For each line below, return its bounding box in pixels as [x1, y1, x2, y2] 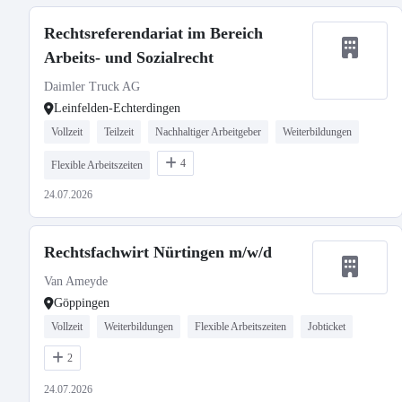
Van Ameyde [44, 275, 108, 288]
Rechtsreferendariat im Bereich [44, 24, 263, 42]
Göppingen [54, 296, 109, 310]
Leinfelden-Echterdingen [54, 101, 180, 115]
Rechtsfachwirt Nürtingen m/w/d [44, 243, 272, 261]
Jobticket [308, 320, 345, 333]
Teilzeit [104, 126, 134, 138]
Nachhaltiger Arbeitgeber [155, 126, 261, 138]
